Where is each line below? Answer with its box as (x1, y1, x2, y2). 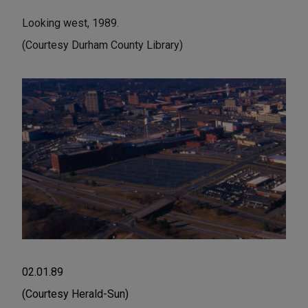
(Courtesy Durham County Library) (22, 38, 183, 52)
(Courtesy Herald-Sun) (22, 287, 129, 300)
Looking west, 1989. (22, 16, 119, 30)
